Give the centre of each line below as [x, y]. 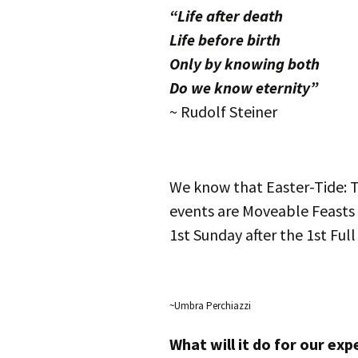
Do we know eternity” [244, 88]
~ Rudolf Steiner [223, 111]
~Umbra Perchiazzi [210, 306]
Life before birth [225, 40]
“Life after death [226, 16]
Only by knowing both [245, 64]
